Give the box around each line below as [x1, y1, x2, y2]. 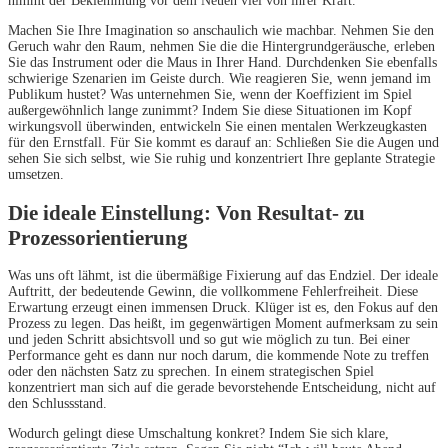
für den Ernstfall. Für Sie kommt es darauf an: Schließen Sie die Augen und [8, 135, 439, 151]
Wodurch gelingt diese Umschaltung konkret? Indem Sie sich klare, [8, 426, 389, 442]
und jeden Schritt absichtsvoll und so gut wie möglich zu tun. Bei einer [8, 332, 410, 348]
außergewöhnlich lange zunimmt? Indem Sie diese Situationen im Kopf [8, 103, 412, 119]
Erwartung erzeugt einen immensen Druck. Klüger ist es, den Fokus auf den [8, 300, 438, 316]
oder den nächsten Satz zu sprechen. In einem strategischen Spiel [8, 364, 374, 380]
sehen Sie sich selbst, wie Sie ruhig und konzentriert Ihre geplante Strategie [8, 151, 435, 167]
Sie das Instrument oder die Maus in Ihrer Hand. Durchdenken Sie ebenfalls [8, 55, 437, 71]
